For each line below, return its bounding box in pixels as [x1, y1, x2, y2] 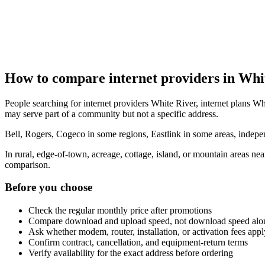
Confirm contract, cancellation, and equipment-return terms [28, 237, 248, 248]
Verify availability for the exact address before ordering [28, 248, 233, 258]
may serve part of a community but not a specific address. [5, 108, 218, 119]
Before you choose [5, 181, 92, 194]
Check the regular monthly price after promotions [28, 205, 212, 216]
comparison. [5, 159, 50, 170]
